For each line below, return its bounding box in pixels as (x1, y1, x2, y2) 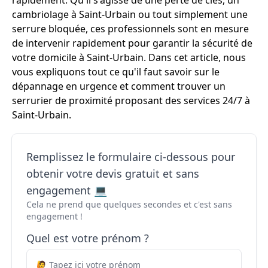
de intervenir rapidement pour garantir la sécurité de (12, 36, 252, 50)
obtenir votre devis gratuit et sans (26, 166, 199, 181)
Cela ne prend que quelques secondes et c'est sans (26, 199, 232, 210)
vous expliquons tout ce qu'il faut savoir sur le (12, 65, 220, 78)
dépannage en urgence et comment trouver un (12, 80, 226, 93)
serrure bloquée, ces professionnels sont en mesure (12, 22, 249, 35)
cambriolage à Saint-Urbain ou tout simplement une (12, 8, 248, 21)
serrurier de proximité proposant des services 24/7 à (12, 94, 250, 107)
